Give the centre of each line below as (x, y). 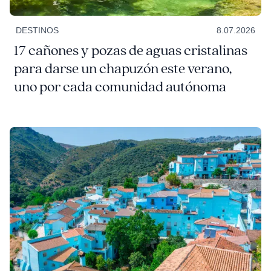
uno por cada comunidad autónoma (120, 87)
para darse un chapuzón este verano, (122, 69)
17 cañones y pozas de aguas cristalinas (130, 51)
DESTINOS (37, 31)
